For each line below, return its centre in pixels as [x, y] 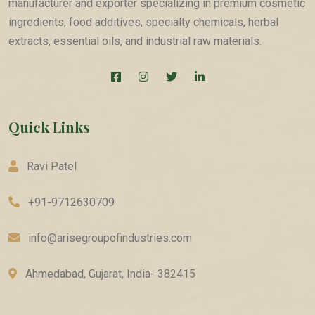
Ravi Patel [50, 166]
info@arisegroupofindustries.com [109, 238]
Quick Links [49, 127]
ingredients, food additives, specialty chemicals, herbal [143, 22]
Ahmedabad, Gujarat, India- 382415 [109, 274]
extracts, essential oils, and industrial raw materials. [135, 41]
